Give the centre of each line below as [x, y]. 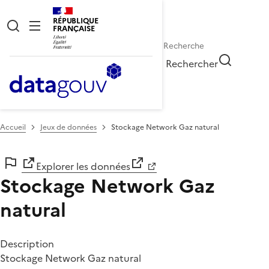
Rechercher [192, 63]
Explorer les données [83, 166]
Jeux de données [68, 127]
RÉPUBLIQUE [76, 21]
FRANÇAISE [74, 29]
